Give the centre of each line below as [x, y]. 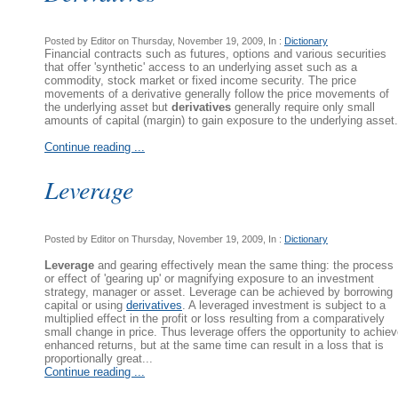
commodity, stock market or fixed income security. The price [200, 81]
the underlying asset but [108, 107]
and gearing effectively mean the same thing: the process [244, 265]
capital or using [85, 305]
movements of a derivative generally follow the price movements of [217, 94]
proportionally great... [99, 358]
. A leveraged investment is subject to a [284, 305]
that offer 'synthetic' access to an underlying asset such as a [201, 68]
